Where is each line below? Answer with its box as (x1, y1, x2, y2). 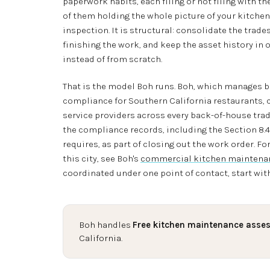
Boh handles (79, 219, 133, 230)
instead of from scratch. (63, 53, 162, 64)
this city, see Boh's (63, 152, 140, 164)
